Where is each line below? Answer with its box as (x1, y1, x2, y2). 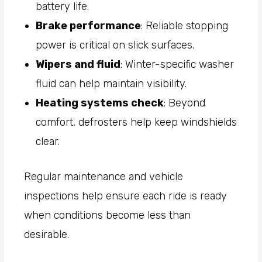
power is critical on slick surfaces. (36, 39, 195, 52)
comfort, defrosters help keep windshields (36, 116, 237, 129)
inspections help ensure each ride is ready (24, 189, 227, 203)
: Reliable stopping (141, 19, 229, 33)
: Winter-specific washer (120, 58, 235, 71)
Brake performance (36, 19, 142, 33)
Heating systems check (36, 96, 164, 110)
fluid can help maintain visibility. (36, 77, 187, 91)
